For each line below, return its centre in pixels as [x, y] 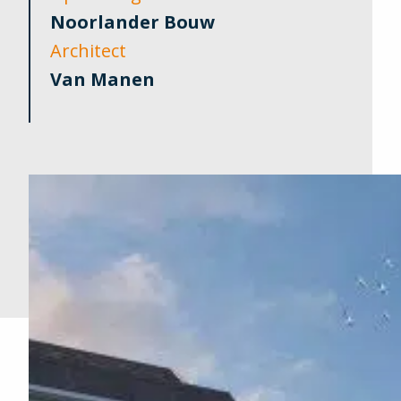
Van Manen [102, 79]
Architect [88, 51]
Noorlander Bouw [132, 22]
